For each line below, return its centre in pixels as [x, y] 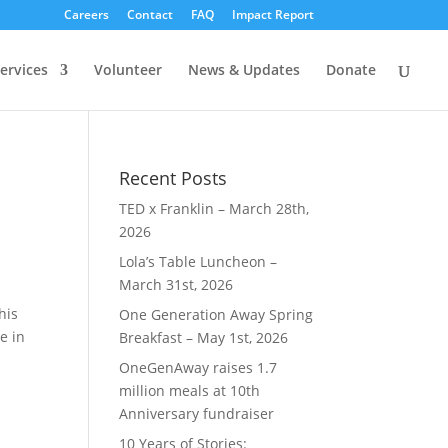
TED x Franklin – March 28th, [214, 208]
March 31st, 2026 [176, 284]
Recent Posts [173, 178]
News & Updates [244, 69]
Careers [86, 14]
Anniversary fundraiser [197, 413]
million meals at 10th [190, 390]
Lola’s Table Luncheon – [198, 261]
